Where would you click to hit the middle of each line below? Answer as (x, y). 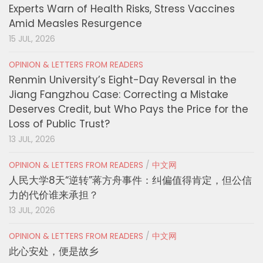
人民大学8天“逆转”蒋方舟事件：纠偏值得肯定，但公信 (130, 180)
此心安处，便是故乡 (54, 251)
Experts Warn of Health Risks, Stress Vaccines (122, 9)
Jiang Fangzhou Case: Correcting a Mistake (119, 94)
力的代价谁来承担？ (54, 195)
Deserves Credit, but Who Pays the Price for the (129, 109)
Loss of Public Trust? (59, 124)
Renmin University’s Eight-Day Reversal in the (123, 80)
